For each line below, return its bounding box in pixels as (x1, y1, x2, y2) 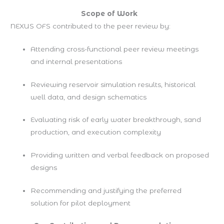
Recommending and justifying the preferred (30, 186, 181, 194)
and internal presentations (30, 57, 122, 66)
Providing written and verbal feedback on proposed (30, 150, 209, 159)
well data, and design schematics (30, 92, 146, 101)
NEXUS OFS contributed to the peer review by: (10, 21, 170, 30)
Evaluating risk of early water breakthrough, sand (30, 115, 201, 124)
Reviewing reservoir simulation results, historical (30, 80, 195, 88)
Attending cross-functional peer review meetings (30, 45, 198, 53)
